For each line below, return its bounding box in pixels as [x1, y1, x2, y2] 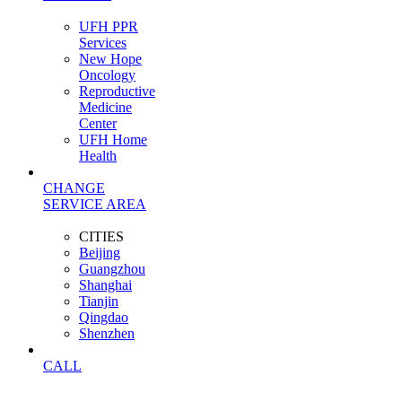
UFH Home [79, 132, 147, 147]
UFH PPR [79, 19, 138, 34]
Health [79, 148, 117, 163]
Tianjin [79, 293, 118, 309]
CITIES [79, 229, 124, 244]
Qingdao [79, 310, 128, 325]
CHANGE [43, 180, 105, 196]
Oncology [79, 67, 135, 83]
